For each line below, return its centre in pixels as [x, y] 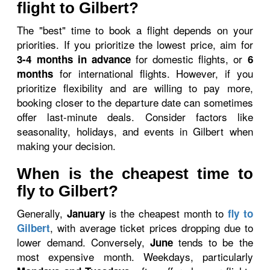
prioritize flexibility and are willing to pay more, [135, 88]
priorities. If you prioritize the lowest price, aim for [135, 44]
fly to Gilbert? [68, 191]
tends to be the [213, 242]
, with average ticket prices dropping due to [152, 228]
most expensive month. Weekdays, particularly [135, 256]
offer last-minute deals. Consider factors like [135, 117]
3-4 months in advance [74, 59]
